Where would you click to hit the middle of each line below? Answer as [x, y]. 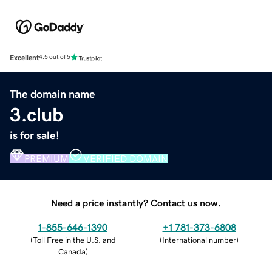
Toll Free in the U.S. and [74, 240]
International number [199, 240]
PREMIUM [46, 158]
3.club [36, 114]
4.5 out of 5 [55, 57]
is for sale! [35, 135]
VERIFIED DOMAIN [125, 158]
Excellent [24, 57]
